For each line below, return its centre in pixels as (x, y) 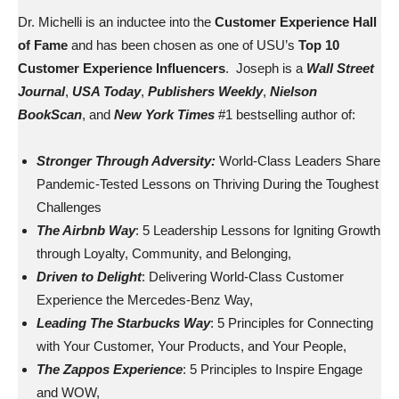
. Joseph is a (266, 68)
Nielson (293, 91)
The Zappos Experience (110, 369)
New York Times (164, 114)
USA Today (106, 91)
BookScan (50, 114)
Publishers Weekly (205, 91)
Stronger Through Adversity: (126, 161)
